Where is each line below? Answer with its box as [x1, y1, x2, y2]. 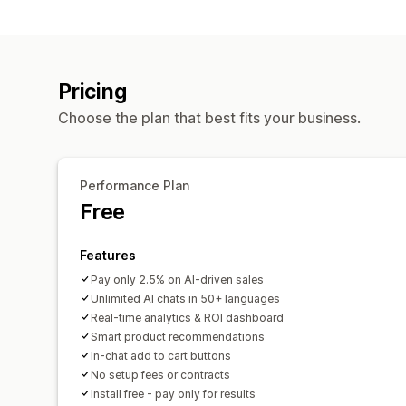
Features [80, 246, 136, 263]
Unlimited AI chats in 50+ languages [91, 291, 280, 305]
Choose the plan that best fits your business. [58, 108, 361, 127]
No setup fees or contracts [91, 367, 230, 382]
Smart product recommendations [91, 329, 265, 343]
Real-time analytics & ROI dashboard [91, 310, 284, 324]
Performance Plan [80, 177, 189, 193]
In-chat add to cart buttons [91, 348, 231, 362]
